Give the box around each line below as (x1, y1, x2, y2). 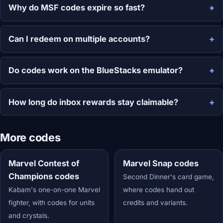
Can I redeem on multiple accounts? (8, 34, 150, 44)
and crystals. (8, 211, 49, 220)
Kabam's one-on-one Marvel (8, 185, 100, 194)
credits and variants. (122, 198, 188, 207)
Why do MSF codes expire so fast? (8, 2, 145, 12)
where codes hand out (122, 185, 194, 194)
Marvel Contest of (8, 158, 79, 168)
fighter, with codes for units (8, 198, 95, 207)
